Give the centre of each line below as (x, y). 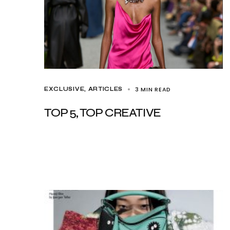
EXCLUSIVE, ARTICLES (84, 89)
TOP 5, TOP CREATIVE (103, 113)
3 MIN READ (153, 89)
